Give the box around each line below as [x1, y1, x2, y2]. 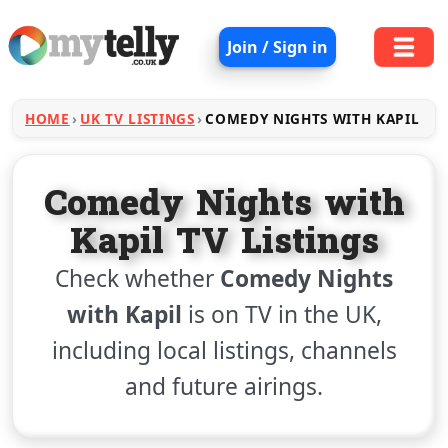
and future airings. [125, 371, 323, 402]
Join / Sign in [226, 36, 328, 58]
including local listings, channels [51, 335, 397, 366]
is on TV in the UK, [181, 299, 382, 330]
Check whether [55, 263, 220, 294]
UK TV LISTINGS [80, 109, 195, 128]
